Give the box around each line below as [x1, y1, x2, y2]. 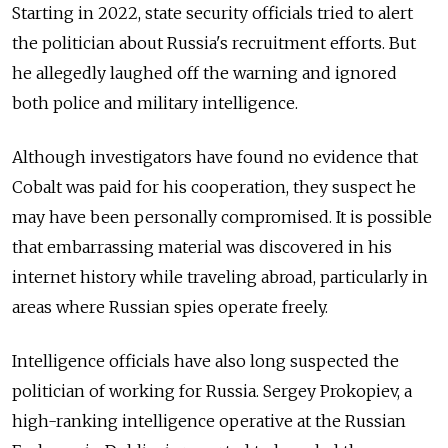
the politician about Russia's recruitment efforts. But [12, 32, 416, 53]
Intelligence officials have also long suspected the [12, 350, 399, 371]
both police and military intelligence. [12, 92, 302, 113]
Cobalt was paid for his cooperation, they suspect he [12, 176, 416, 197]
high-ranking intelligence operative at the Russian [12, 410, 406, 431]
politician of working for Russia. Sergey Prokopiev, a [12, 380, 412, 401]
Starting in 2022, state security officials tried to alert [12, 2, 413, 23]
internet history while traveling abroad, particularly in [12, 266, 428, 287]
